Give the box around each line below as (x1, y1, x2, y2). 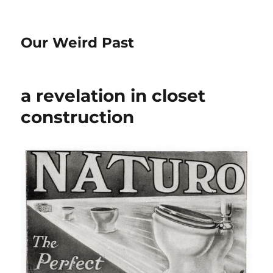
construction (21, 107, 135, 127)
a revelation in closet (21, 85, 206, 106)
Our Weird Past (21, 34, 135, 51)
